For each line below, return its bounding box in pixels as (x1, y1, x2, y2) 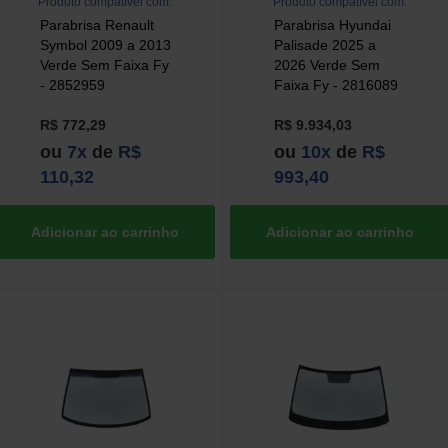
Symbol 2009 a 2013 (39, 37, 171, 54)
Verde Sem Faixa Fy (39, 57, 169, 74)
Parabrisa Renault (39, 17, 154, 34)
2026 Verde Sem (273, 57, 380, 74)
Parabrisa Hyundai (273, 17, 391, 34)
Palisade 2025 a (273, 37, 376, 54)
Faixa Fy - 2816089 (273, 77, 398, 94)
